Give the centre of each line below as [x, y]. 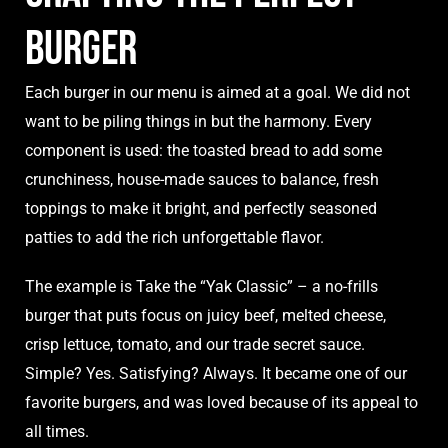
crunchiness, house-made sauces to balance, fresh [202, 180]
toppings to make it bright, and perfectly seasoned [201, 209]
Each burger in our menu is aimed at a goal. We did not [217, 93]
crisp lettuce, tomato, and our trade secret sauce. [195, 345]
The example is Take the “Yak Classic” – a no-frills [201, 287]
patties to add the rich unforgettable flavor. [174, 238]
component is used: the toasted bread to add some [203, 151]
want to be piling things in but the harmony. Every [198, 122]
